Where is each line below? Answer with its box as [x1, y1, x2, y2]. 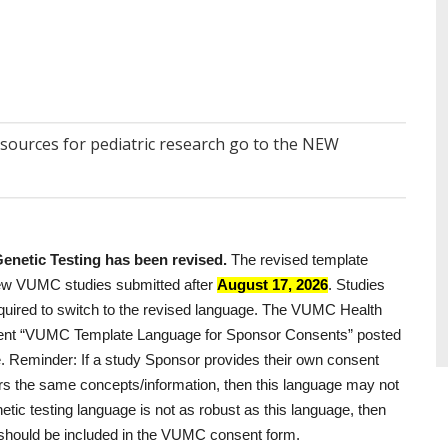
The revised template [227, 252, 368, 268]
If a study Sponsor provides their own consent [77, 352, 379, 368]
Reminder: [9, 352, 77, 368]
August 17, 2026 [217, 277, 328, 293]
